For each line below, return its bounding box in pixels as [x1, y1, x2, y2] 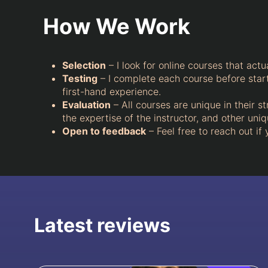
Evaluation [62, 99, 111, 111]
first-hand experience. [62, 86, 161, 98]
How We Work [43, 13, 190, 40]
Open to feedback [62, 125, 146, 138]
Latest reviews [34, 214, 170, 237]
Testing [62, 72, 98, 85]
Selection [62, 59, 106, 72]
